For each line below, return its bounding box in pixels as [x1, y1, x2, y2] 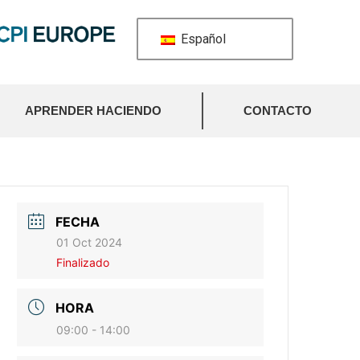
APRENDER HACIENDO [25, 104, 162, 117]
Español [177, 31, 226, 47]
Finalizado [56, 256, 110, 269]
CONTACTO [243, 104, 312, 117]
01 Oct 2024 [56, 235, 123, 249]
